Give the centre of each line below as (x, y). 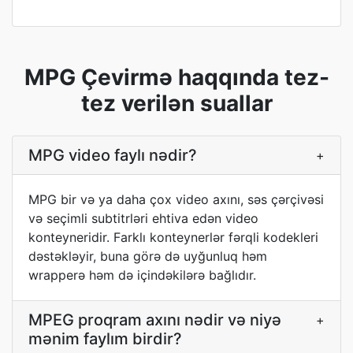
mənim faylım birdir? (105, 339)
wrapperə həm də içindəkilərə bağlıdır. (142, 275)
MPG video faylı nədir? (113, 155)
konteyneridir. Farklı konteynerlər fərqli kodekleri (173, 237)
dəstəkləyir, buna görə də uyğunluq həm (148, 256)
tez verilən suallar (176, 103)
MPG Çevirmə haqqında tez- (176, 77)
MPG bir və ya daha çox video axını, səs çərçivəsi (176, 199)
